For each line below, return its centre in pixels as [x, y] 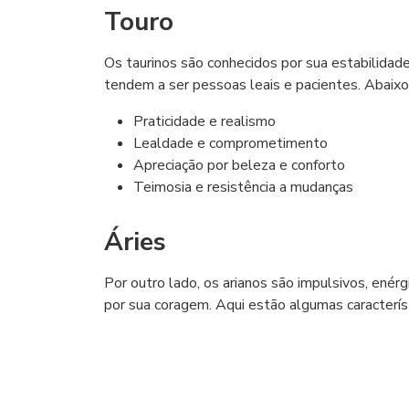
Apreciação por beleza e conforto [239, 165]
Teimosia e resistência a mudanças [243, 187]
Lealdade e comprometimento [231, 143]
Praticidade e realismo [204, 121]
